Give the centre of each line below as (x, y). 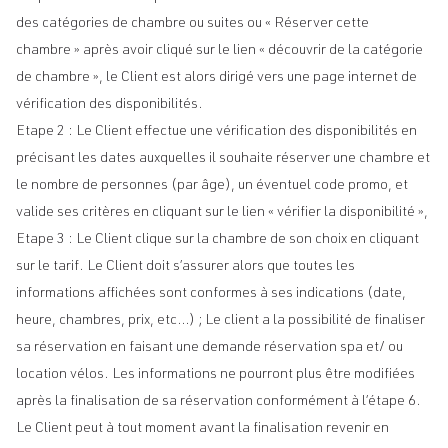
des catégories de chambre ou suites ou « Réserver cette (192, 24)
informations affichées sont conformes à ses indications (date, (211, 294)
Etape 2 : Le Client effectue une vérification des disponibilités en (216, 132)
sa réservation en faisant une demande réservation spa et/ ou (209, 348)
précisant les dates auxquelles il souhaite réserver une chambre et (223, 159)
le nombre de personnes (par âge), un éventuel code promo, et (212, 186)
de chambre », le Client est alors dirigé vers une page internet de (216, 78)
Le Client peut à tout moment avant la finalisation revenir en (202, 429)
